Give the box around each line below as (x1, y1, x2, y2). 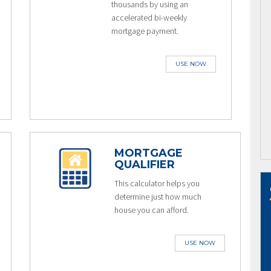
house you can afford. (114, 204, 189, 215)
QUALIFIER (114, 158, 175, 171)
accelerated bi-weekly (111, 12, 187, 23)
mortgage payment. (111, 25, 178, 36)
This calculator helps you (114, 178, 200, 189)
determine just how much (114, 191, 201, 202)
